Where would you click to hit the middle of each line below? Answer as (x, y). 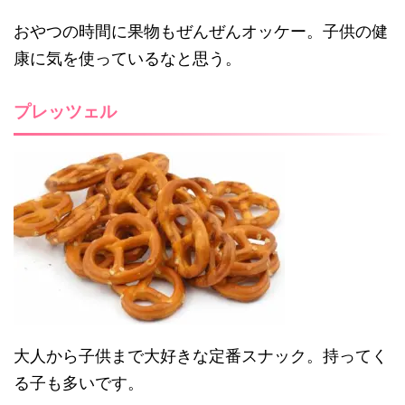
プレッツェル (65, 112)
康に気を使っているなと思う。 (127, 59)
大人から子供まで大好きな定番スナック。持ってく (201, 356)
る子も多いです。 (79, 383)
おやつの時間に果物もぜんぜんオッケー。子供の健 (201, 32)
